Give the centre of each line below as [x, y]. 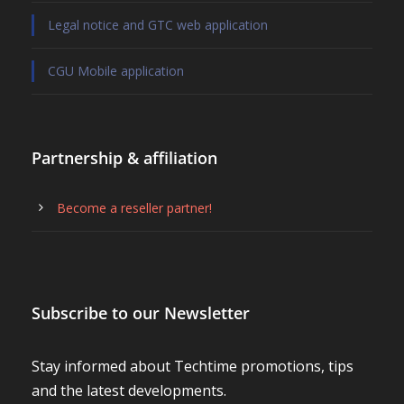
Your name [73, 314]
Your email [72, 255]
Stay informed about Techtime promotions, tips [193, 166]
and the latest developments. [129, 190]
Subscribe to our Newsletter [141, 113]
